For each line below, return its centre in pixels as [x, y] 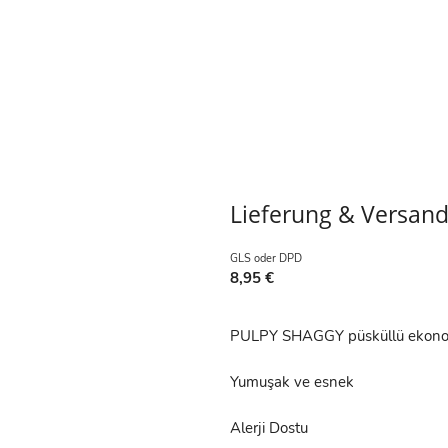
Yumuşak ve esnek [292, 382]
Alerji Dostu [269, 428]
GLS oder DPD [266, 259]
